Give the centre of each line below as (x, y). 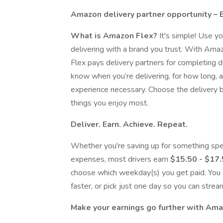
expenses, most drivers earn (120, 159)
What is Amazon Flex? (114, 36)
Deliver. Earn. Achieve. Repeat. (129, 124)
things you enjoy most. (110, 103)
